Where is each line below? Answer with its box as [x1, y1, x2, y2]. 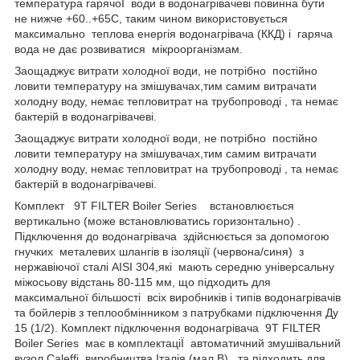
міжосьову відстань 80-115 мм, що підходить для [14, 275, 271, 288]
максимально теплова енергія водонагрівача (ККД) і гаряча [14, 27, 333, 40]
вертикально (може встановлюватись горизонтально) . [14, 214, 301, 227]
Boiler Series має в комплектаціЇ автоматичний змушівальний [14, 336, 341, 350]
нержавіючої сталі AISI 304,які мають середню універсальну [14, 260, 337, 273]
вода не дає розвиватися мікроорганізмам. [14, 42, 243, 55]
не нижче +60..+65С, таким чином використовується [14, 11, 288, 25]
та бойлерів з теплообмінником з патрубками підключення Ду [14, 305, 338, 319]
